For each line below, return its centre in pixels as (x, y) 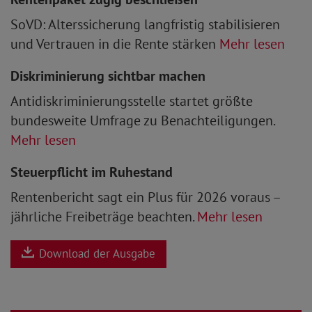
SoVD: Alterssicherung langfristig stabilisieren (145, 24)
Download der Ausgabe (95, 254)
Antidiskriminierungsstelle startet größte (132, 101)
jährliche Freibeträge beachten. (104, 216)
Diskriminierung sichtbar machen (108, 76)
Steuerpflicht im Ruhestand (92, 172)
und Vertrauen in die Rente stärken (115, 44)
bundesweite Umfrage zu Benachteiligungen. (142, 120)
